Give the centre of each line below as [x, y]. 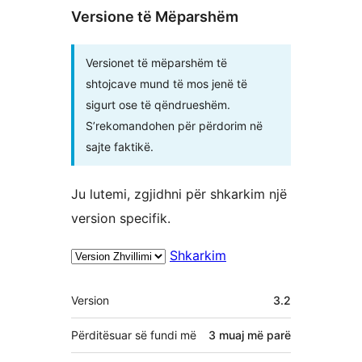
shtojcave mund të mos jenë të [166, 84]
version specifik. [121, 219]
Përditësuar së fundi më [134, 335]
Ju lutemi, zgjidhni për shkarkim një [179, 194]
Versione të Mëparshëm [155, 17]
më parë [267, 335]
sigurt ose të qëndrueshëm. [158, 105]
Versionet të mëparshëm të [156, 63]
